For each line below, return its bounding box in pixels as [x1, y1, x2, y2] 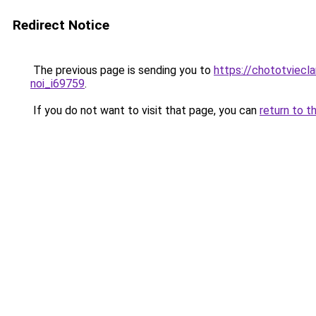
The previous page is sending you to [30, 63, 214, 77]
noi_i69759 [30, 77, 85, 90]
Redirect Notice [13, 17, 109, 33]
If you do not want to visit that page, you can [30, 104, 260, 117]
